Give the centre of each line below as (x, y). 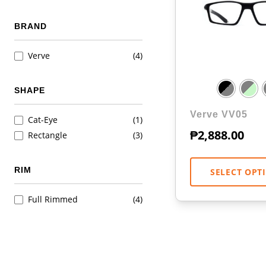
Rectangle (47, 135)
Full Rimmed (53, 199)
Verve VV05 (219, 114)
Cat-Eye (43, 120)
